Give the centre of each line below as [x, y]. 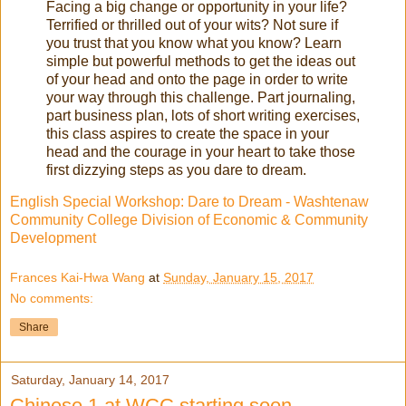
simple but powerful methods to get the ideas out [201, 61]
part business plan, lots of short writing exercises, [203, 115]
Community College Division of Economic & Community [189, 220]
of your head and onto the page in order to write [197, 79]
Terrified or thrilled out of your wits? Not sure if [192, 24]
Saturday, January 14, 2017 [90, 379]
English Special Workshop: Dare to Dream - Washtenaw [189, 202]
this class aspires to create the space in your [188, 133]
